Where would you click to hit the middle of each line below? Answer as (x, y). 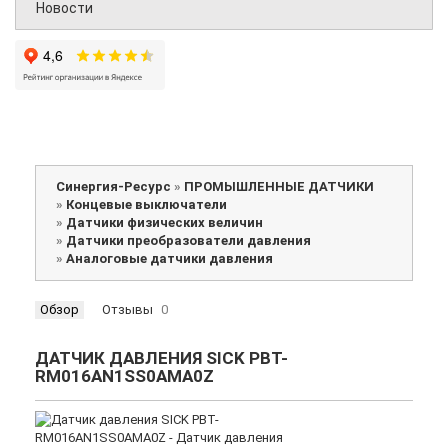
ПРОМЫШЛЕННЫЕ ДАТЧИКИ (279, 187)
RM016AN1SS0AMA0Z (124, 376)
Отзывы (127, 310)
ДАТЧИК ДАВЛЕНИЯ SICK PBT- (161, 358)
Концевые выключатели (146, 205)
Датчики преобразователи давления (188, 241)
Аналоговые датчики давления (169, 259)
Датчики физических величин (164, 223)
